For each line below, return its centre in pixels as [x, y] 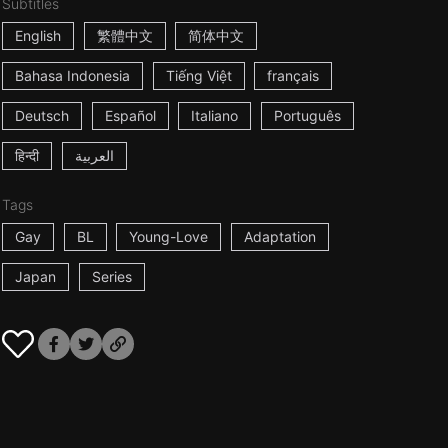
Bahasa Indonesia [72, 75]
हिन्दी [26, 155]
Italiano [215, 115]
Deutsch [41, 115]
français [293, 75]
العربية [94, 155]
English [37, 35]
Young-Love [169, 236]
